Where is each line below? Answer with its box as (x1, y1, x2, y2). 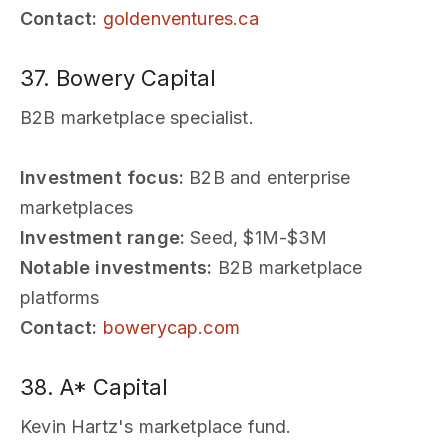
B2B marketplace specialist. (20, 106, 254, 128)
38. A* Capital (20, 373, 168, 400)
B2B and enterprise (184, 166, 351, 188)
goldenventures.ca (102, 7, 259, 29)
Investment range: (20, 226, 186, 248)
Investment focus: (20, 166, 185, 188)
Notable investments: (20, 256, 213, 278)
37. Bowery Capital (20, 64, 216, 91)
